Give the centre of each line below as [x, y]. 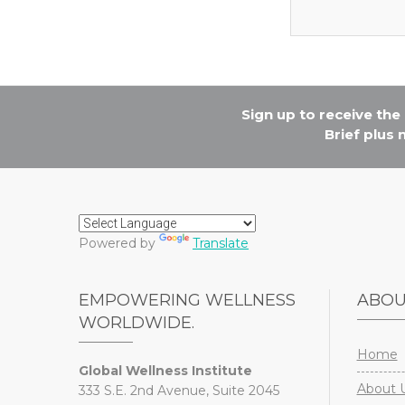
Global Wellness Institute [165, 370]
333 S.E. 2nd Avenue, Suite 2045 [179, 390]
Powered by [119, 243]
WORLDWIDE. [137, 322]
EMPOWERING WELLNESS [187, 300]
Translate [221, 243]
